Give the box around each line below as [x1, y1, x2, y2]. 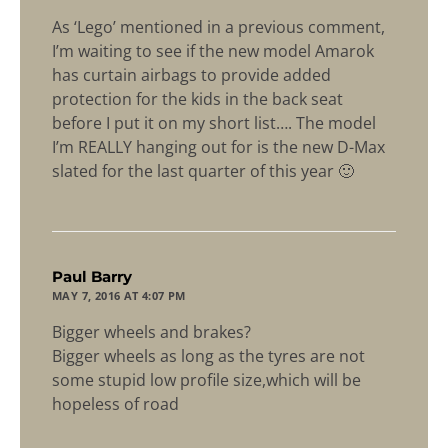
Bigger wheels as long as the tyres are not [52, 345, 365, 368]
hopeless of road [52, 393, 179, 416]
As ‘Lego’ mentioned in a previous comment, [52, 16, 385, 39]
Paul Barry [52, 267, 132, 287]
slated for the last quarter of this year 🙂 [52, 160, 354, 183]
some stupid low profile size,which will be [52, 369, 361, 392]
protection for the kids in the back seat [52, 88, 343, 111]
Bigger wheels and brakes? [52, 321, 251, 344]
